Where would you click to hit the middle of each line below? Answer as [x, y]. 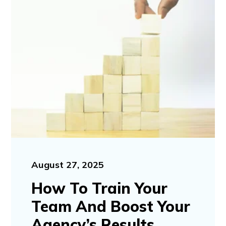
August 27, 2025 [67, 164]
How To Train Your [99, 188]
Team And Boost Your [110, 206]
